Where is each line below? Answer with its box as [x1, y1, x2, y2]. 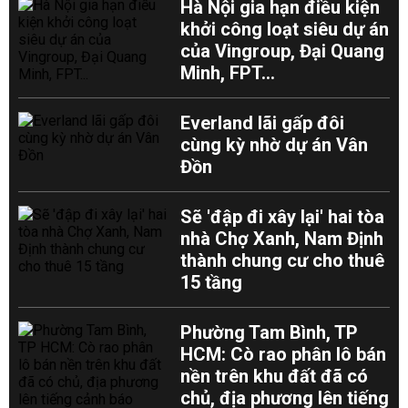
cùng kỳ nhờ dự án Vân [180, 134, 369, 156]
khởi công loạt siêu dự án [180, 18, 390, 40]
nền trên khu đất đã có [180, 365, 369, 387]
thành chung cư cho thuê [180, 250, 385, 271]
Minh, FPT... [180, 62, 276, 84]
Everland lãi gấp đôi [180, 112, 345, 134]
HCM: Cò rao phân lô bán [180, 343, 387, 365]
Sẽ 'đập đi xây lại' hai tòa [180, 206, 385, 228]
